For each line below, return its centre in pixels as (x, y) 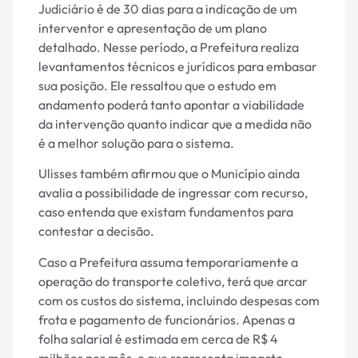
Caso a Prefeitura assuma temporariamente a (168, 262)
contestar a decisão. (96, 231)
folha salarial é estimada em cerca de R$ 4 (158, 338)
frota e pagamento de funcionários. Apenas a (167, 319)
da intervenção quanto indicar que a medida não (175, 124)
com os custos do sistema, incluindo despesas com (179, 300)
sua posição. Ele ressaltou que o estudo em (157, 86)
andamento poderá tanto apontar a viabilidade (171, 105)
